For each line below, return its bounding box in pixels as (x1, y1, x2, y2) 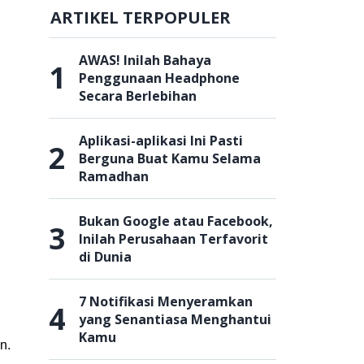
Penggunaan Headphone (79, 69, 240, 87)
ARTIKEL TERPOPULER (50, 6, 231, 28)
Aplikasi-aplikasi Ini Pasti (79, 132, 243, 149)
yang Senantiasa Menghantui (79, 310, 271, 328)
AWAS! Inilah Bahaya (79, 51, 211, 69)
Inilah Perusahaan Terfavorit (79, 230, 268, 248)
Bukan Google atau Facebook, (79, 212, 273, 230)
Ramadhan (79, 167, 149, 185)
